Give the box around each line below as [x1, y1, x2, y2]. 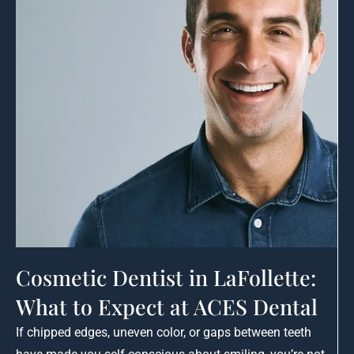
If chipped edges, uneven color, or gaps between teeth [16, 324, 311, 340]
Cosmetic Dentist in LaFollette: [16, 262, 316, 292]
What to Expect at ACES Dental [16, 292, 318, 321]
